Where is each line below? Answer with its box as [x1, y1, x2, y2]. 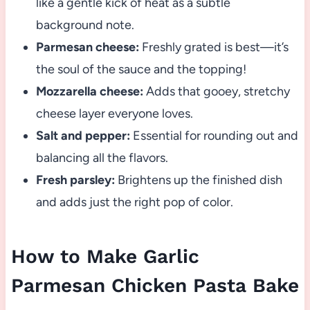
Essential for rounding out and [129, 128, 298, 144]
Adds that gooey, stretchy [143, 84, 290, 100]
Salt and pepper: [35, 128, 130, 144]
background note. [35, 17, 134, 33]
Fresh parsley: [35, 172, 115, 188]
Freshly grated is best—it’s [138, 39, 289, 55]
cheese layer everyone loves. [35, 106, 193, 122]
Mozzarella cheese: [35, 84, 143, 100]
